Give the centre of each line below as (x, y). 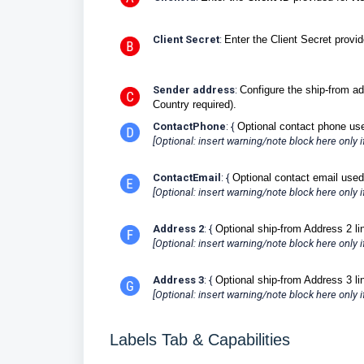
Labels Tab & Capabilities (200, 339)
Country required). (195, 104)
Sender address (194, 89)
